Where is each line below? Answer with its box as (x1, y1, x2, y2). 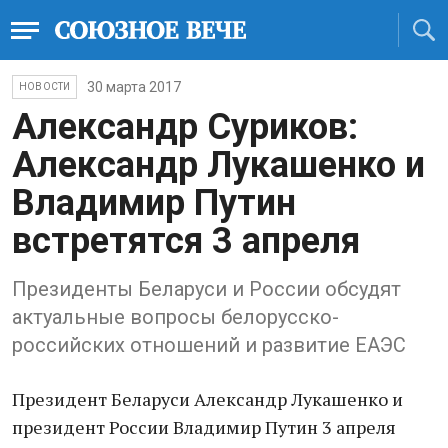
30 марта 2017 (87, 79, 182, 95)
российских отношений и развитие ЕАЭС (12, 333, 406, 357)
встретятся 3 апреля (12, 220, 360, 262)
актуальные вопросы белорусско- (12, 305, 339, 329)
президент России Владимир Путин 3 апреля (12, 415, 396, 439)
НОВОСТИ (19, 81, 71, 92)
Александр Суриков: (12, 106, 358, 148)
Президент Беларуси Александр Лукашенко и (12, 387, 403, 411)
